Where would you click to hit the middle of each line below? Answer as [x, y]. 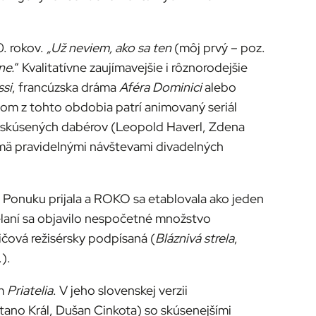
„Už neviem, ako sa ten [110, 48]
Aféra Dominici [160, 87]
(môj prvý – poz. [220, 48]
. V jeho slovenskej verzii [120, 291]
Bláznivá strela [195, 238]
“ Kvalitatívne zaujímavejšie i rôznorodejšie [131, 68]
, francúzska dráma [66, 87]
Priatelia [30, 291]
